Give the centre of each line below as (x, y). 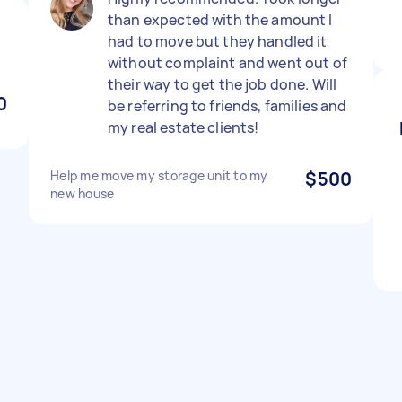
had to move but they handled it (218, 41)
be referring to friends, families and (227, 106)
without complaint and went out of (227, 63)
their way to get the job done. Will (223, 84)
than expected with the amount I (220, 20)
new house (83, 193)
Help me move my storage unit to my (159, 175)
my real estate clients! (184, 127)
